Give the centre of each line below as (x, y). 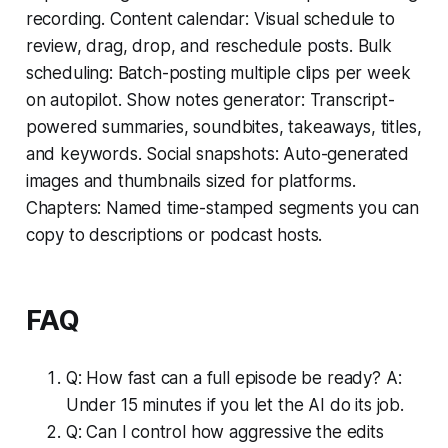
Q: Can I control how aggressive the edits (224, 431)
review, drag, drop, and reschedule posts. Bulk (208, 45)
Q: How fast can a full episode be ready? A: (233, 377)
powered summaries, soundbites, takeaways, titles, (223, 126)
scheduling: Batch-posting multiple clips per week (218, 72)
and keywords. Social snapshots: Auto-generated (217, 153)
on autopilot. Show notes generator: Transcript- (210, 99)
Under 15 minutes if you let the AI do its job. (234, 404)
